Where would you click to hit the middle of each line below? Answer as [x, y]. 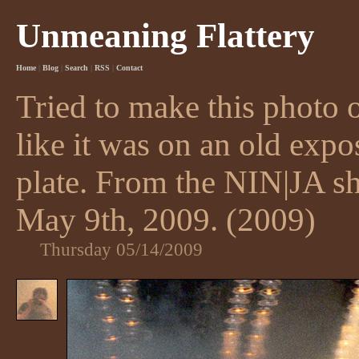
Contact [129, 67]
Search [77, 67]
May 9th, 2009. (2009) [166, 220]
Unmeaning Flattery [165, 36]
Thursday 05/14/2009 [121, 249]
